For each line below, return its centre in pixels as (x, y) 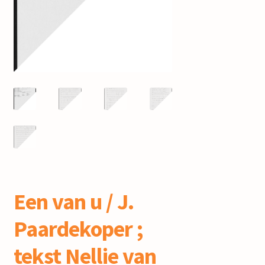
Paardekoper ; (78, 229)
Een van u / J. (73, 202)
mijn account (40, 11)
